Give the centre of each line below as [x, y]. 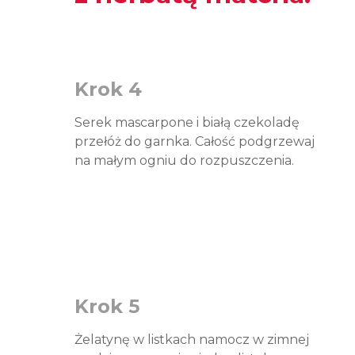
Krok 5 [107, 306]
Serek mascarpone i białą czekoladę [187, 122]
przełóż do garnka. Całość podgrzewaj [195, 141]
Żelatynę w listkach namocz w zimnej [192, 340]
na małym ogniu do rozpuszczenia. [184, 160]
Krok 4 [108, 89]
